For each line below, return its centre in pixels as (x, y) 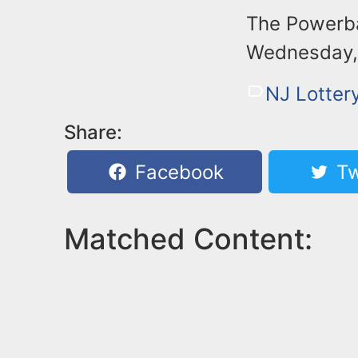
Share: (93, 132)
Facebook (177, 172)
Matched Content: (188, 239)
